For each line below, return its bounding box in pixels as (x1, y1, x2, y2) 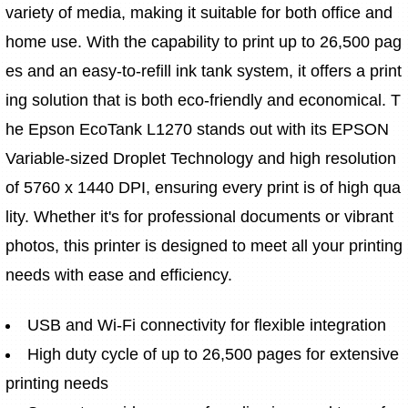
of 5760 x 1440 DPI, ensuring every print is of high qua (5, 178, 401, 197)
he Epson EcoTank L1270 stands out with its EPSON (5, 119, 393, 138)
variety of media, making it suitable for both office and (5, 3, 397, 22)
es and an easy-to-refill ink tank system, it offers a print (5, 61, 402, 80)
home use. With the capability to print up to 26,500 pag (5, 32, 402, 51)
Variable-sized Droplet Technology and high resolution (5, 148, 401, 168)
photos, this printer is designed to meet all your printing (5, 236, 403, 255)
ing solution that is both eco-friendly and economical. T (5, 90, 401, 109)
